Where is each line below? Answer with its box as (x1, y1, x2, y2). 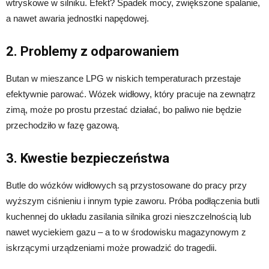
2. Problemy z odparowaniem (6, 44, 179, 59)
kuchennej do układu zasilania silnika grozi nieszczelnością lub (6, 211, 251, 222)
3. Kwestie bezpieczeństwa (6, 151, 169, 166)
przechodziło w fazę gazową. (6, 120, 119, 131)
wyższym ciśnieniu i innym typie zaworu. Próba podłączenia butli (6, 196, 259, 207)
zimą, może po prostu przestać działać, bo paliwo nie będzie (6, 104, 241, 115)
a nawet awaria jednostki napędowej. (6, 13, 149, 24)
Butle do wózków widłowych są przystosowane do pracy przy (6, 180, 247, 191)
